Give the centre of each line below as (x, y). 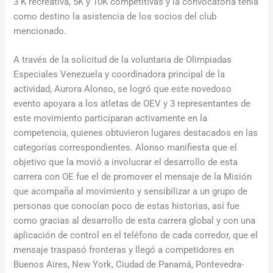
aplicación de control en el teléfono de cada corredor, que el (136, 236)
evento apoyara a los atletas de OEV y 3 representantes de (132, 104)
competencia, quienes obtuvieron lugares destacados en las (136, 133)
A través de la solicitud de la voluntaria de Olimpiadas (123, 60)
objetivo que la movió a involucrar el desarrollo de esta (126, 162)
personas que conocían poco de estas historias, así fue (127, 206)
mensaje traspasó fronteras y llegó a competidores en (124, 250)
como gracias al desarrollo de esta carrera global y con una (135, 221)
